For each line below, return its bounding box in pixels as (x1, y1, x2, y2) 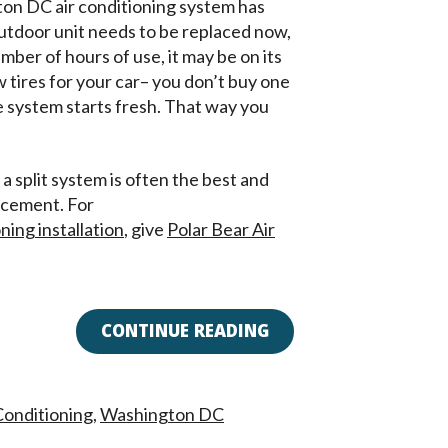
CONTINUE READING (101, 318, 269, 348)
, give (124, 218, 167, 241)
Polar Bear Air (167, 218, 275, 241)
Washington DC (100, 403, 224, 426)
